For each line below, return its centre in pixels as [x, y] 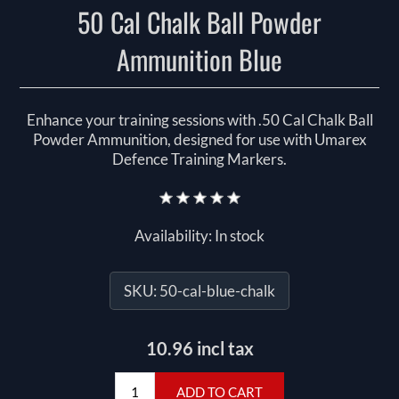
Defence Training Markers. [199, 159]
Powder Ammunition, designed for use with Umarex [199, 140]
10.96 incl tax [199, 349]
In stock [240, 236]
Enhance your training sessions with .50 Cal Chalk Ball [199, 120]
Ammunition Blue [199, 60]
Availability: [173, 236]
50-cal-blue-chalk [217, 291]
